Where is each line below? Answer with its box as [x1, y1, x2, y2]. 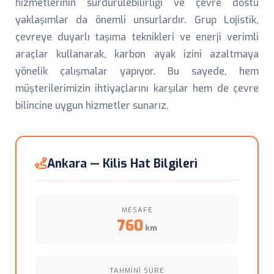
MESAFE [121, 206, 153, 215]
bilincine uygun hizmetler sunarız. [15, 99, 169, 112]
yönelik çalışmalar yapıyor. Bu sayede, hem [15, 65, 259, 78]
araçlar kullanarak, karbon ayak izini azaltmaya [15, 48, 259, 61]
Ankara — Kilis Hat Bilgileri [47, 155, 198, 171]
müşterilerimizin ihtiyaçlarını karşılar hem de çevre [15, 82, 259, 95]
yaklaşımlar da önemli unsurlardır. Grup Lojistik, [15, 13, 259, 26]
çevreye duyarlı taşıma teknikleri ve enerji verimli [15, 31, 259, 43]
